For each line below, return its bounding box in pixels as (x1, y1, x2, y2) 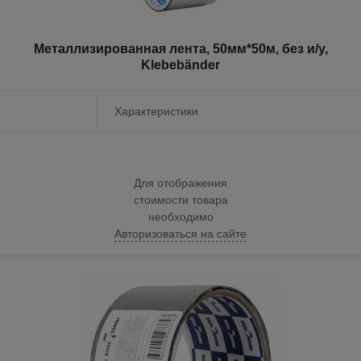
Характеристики (114, 104, 198, 118)
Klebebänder (141, 57, 220, 72)
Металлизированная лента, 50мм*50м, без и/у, (33, 41, 328, 56)
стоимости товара (133, 193, 228, 207)
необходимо (147, 210, 214, 224)
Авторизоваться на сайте (114, 227, 247, 241)
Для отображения (134, 176, 227, 190)
